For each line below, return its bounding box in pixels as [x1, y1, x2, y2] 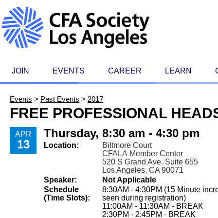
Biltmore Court [102, 141, 152, 149]
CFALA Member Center [102, 149, 183, 158]
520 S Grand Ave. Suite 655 [102, 158, 200, 166]
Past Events [40, 95, 79, 103]
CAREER [108, 67, 142, 75]
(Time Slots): [44, 194, 90, 202]
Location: [44, 141, 79, 149]
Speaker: [44, 176, 77, 184]
